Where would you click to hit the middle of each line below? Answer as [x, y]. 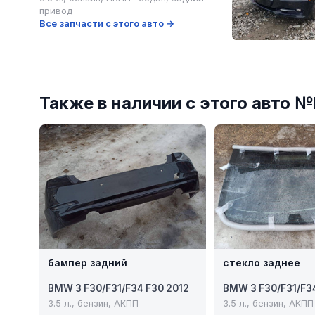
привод [56, 11]
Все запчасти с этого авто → [107, 23]
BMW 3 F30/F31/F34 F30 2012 [118, 289]
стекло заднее [261, 263]
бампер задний [88, 263]
